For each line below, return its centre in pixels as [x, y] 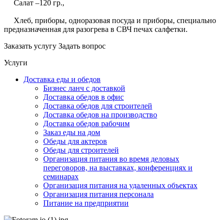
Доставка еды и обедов [62, 79]
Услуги [16, 63]
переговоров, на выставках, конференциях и [118, 168]
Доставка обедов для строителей [98, 106]
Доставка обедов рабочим [86, 124]
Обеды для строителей [81, 150]
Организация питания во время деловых [111, 159]
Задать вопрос [82, 46]
